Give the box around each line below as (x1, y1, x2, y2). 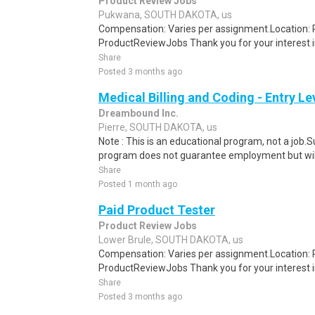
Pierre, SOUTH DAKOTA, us (98, 122, 217, 133)
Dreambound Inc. (98, 108, 179, 119)
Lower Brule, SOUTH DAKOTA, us (98, 234, 243, 245)
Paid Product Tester (98, 202, 215, 217)
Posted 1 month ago (98, 179, 177, 189)
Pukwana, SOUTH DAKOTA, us (98, 9, 232, 20)
